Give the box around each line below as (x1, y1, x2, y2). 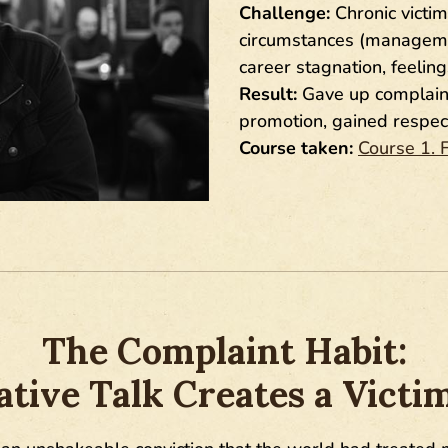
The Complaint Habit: (41, 327, 407, 374)
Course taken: (239, 136, 353, 161)
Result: (239, 82, 297, 107)
